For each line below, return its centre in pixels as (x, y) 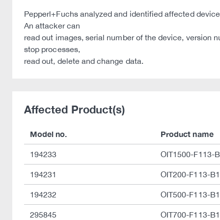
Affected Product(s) (75, 110)
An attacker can (52, 26)
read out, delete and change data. (84, 61)
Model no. (49, 134)
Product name (187, 134)
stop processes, (52, 49)
